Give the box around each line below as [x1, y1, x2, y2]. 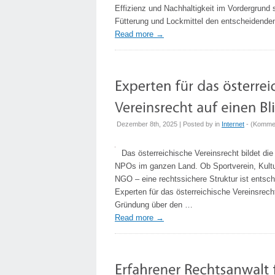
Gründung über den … [115, 200, 193, 209]
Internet [222, 120, 244, 128]
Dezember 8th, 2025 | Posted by [117, 120, 215, 128]
